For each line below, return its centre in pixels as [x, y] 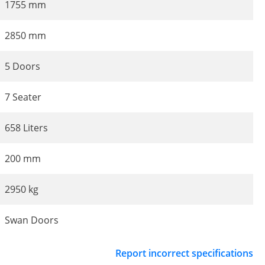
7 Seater [23, 97]
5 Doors [22, 67]
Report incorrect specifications [184, 253]
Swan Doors [32, 220]
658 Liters [26, 128]
